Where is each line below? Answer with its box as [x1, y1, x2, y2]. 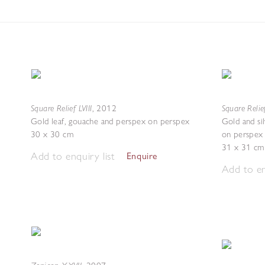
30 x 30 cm [31, 129, 73, 140]
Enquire [126, 150, 158, 161]
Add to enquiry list [31, 149, 115, 163]
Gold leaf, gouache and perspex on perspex [31, 116, 190, 127]
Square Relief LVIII [31, 102, 92, 114]
